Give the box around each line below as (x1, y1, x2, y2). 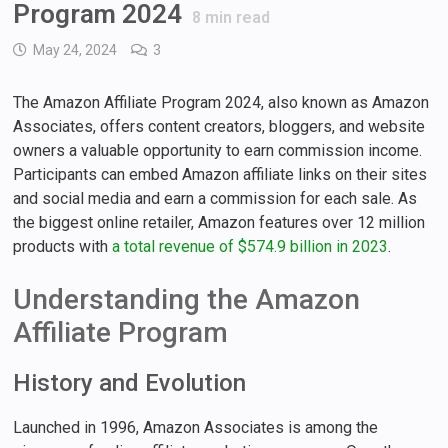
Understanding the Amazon (13, 282, 361, 316)
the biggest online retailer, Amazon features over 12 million (13, 212, 426, 232)
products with (13, 236, 113, 256)
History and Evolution (13, 368, 247, 397)
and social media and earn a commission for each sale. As (13, 188, 418, 208)
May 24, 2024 (33, 41, 118, 58)
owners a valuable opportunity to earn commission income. (13, 140, 423, 160)
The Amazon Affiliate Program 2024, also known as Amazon (13, 92, 430, 112)
